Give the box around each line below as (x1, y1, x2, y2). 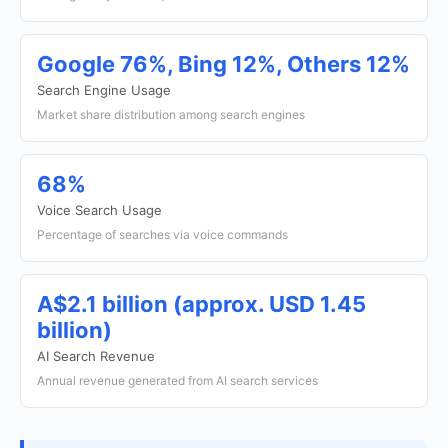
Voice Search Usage (37, 202, 162, 218)
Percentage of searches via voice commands (37, 227, 288, 242)
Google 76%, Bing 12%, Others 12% (37, 51, 410, 77)
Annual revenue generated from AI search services (37, 373, 318, 388)
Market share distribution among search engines (37, 107, 305, 122)
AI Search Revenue (37, 348, 155, 364)
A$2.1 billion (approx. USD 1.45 (37, 291, 366, 317)
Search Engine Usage (37, 82, 171, 98)
